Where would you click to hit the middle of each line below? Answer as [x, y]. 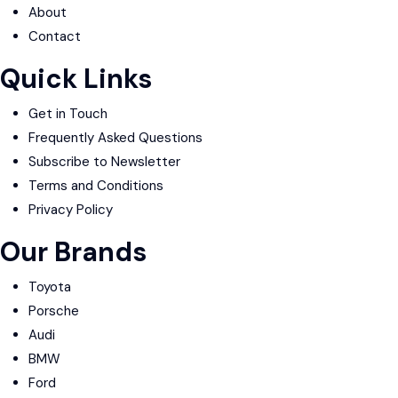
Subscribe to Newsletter [104, 162]
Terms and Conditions [96, 186]
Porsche [54, 311]
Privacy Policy [71, 210]
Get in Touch [68, 114]
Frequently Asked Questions [115, 138]
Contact [55, 36]
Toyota [50, 287]
